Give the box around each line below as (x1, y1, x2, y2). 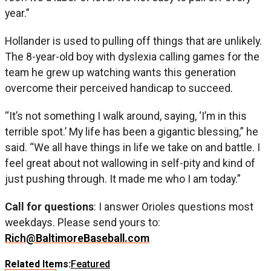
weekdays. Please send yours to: (5, 215, 160, 229)
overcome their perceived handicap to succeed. (5, 81, 233, 94)
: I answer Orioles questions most (94, 200, 253, 213)
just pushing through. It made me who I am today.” (5, 172, 241, 185)
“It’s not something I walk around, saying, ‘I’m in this (5, 109, 247, 122)
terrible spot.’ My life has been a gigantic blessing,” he (5, 125, 258, 138)
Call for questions (5, 200, 94, 213)
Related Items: (5, 258, 71, 270)
